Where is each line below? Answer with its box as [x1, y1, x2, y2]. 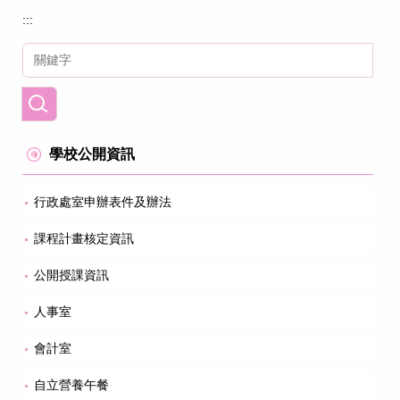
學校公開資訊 [49, 146, 135, 162]
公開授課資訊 [34, 267, 109, 282]
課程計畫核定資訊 [34, 230, 134, 246]
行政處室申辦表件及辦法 [34, 194, 171, 209]
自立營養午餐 [34, 377, 109, 392]
